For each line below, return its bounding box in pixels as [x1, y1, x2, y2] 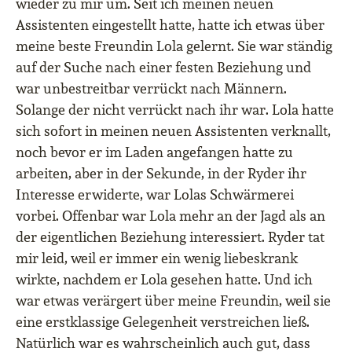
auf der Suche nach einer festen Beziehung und [16, 58, 311, 77]
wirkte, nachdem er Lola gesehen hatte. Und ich [16, 270, 313, 289]
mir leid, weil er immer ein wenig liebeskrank [16, 249, 298, 268]
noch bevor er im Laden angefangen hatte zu [16, 143, 293, 162]
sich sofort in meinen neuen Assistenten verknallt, [16, 122, 331, 141]
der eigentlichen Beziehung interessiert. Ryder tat [16, 228, 324, 247]
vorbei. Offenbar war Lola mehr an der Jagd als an [16, 207, 325, 225]
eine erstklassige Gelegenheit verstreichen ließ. [16, 313, 310, 332]
